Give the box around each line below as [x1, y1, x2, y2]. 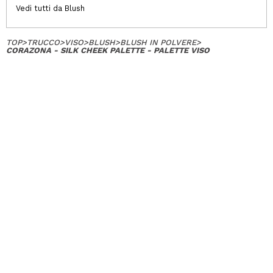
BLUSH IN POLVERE [120, 38, 196, 47]
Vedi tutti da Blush [16, 4, 85, 13]
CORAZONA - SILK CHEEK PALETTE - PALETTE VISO [6, 46, 210, 55]
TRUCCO [27, 38, 60, 47]
